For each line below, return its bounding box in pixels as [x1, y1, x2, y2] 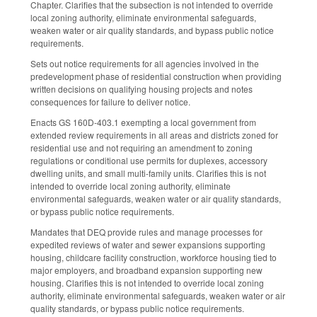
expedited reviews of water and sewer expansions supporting [30, 238, 265, 250]
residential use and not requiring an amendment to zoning [30, 141, 253, 154]
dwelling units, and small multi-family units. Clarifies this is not [30, 166, 266, 179]
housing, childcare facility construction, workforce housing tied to [30, 250, 277, 263]
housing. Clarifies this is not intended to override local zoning [30, 276, 264, 289]
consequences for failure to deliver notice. [30, 96, 190, 108]
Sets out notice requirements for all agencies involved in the [30, 57, 259, 70]
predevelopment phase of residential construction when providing [30, 70, 282, 83]
